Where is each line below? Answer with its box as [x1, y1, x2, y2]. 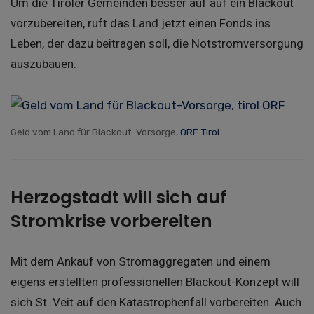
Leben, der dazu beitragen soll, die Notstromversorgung [11, 36, 303, 50]
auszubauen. [11, 56, 76, 71]
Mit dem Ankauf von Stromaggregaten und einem [11, 254, 271, 268]
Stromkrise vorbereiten [11, 209, 212, 234]
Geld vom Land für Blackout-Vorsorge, [11, 126, 180, 138]
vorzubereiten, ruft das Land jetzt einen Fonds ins [11, 15, 271, 30]
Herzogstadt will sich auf [11, 185, 226, 210]
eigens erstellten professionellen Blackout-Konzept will [11, 274, 299, 289]
